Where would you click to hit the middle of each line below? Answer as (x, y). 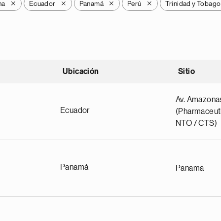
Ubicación (81, 72)
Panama (190, 168)
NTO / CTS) (197, 123)
